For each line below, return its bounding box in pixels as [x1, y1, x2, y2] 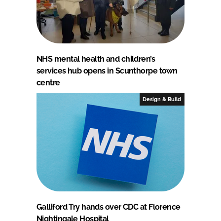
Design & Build [143, 96, 182, 102]
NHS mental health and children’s [37, 54, 155, 64]
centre [37, 77, 60, 87]
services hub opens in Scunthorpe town [37, 66, 178, 75]
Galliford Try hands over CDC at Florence [37, 202, 181, 212]
